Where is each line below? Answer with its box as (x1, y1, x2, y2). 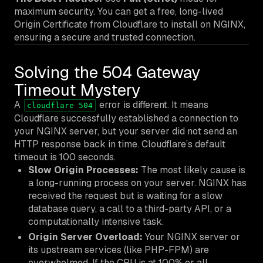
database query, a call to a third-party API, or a (28, 202, 231, 215)
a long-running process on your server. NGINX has (28, 176, 247, 189)
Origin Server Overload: (28, 230, 143, 243)
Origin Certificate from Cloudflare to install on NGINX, (14, 18, 245, 31)
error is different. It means (97, 98, 208, 111)
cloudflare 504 (27, 100, 93, 110)
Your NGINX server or (143, 230, 240, 243)
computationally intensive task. (28, 215, 164, 228)
